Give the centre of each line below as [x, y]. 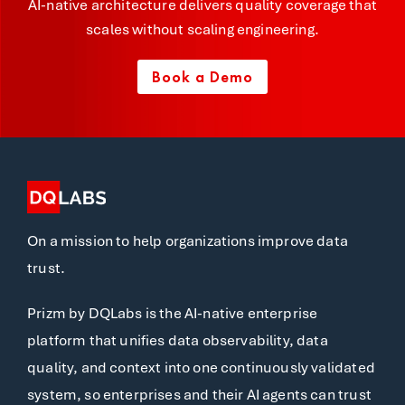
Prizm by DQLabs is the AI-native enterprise [173, 313]
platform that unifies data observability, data [178, 340]
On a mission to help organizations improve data [188, 241]
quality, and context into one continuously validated [201, 367]
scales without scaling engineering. [202, 29]
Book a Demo [202, 77]
